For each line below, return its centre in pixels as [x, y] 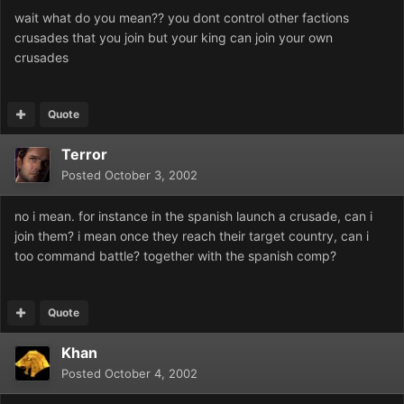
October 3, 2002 [151, 175]
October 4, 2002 [151, 374]
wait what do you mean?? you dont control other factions [182, 18]
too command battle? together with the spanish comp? [175, 256]
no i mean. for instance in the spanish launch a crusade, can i [193, 216]
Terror [84, 155]
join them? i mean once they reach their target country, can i [192, 236]
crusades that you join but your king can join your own [174, 38]
